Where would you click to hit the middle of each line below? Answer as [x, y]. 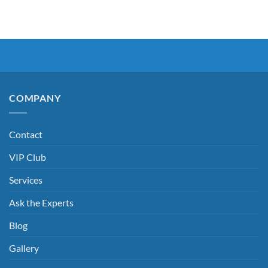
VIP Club [28, 157]
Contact [26, 134]
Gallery [24, 248]
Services [26, 179]
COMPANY [35, 98]
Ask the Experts [41, 202]
